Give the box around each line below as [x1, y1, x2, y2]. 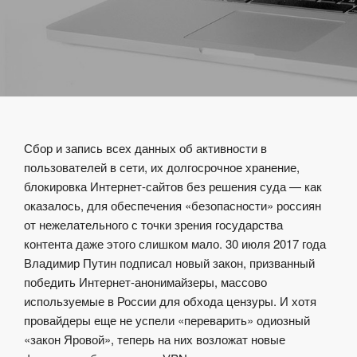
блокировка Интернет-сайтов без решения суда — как [24, 178, 322, 195]
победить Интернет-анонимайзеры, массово [24, 273, 267, 291]
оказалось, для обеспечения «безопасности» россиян [24, 197, 321, 214]
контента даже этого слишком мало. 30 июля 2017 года [24, 235, 326, 253]
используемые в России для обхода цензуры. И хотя [24, 292, 316, 310]
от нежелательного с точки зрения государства [24, 216, 283, 233]
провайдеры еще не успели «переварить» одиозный [24, 312, 310, 329]
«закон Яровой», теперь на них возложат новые [24, 331, 285, 348]
